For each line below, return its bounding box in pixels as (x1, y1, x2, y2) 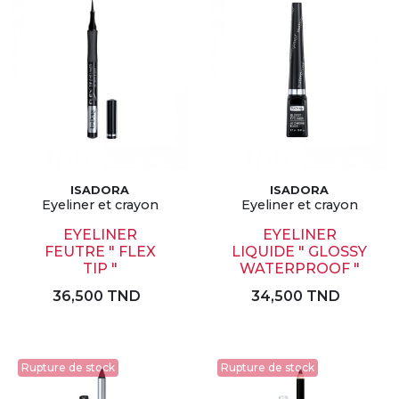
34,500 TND (251, 288, 340, 305)
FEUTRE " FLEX (44, 243, 156, 260)
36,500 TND (52, 288, 141, 305)
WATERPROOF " (239, 260, 360, 277)
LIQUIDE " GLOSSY (232, 243, 367, 260)
